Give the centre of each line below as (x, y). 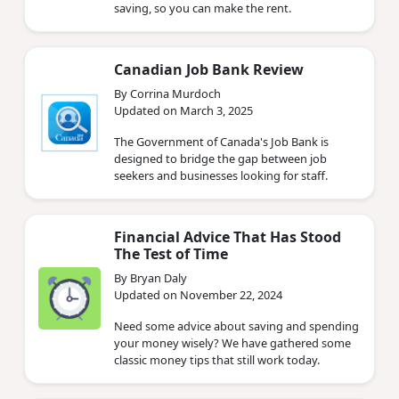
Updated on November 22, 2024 (198, 294)
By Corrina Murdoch (167, 93)
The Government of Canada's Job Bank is (221, 141)
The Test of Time (171, 253)
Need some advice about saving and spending (236, 326)
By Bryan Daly (151, 277)
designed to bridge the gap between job (220, 158)
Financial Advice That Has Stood (228, 236)
